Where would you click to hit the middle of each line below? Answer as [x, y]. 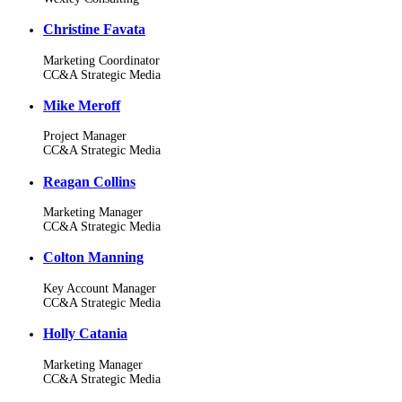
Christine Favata [94, 30]
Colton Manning [93, 258]
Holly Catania [85, 334]
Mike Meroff [82, 105]
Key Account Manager [100, 288]
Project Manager [85, 136]
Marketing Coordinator [101, 60]
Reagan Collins [89, 181]
